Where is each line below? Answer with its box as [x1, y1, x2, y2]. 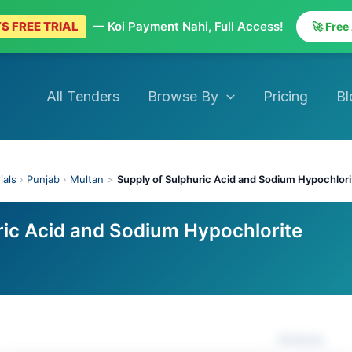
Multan [70, 173, 104, 185]
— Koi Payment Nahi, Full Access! [89, 19, 287, 34]
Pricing [262, 88, 308, 104]
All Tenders [46, 88, 120, 104]
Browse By [148, 88, 219, 104]
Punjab [27, 173, 60, 185]
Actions [278, 332, 323, 347]
